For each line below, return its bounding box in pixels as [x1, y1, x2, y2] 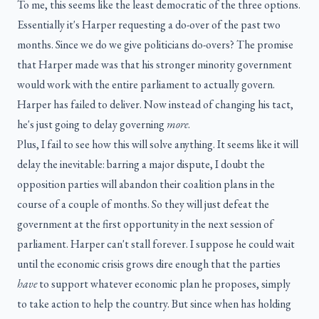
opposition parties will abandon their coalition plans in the [17, 177, 275, 192]
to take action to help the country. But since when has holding [17, 296, 291, 312]
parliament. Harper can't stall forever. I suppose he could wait [17, 236, 295, 252]
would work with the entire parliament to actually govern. [17, 77, 275, 93]
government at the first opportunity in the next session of [17, 216, 273, 232]
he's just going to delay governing [17, 117, 167, 132]
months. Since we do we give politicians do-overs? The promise [17, 37, 293, 53]
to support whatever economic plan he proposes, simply [37, 276, 291, 292]
